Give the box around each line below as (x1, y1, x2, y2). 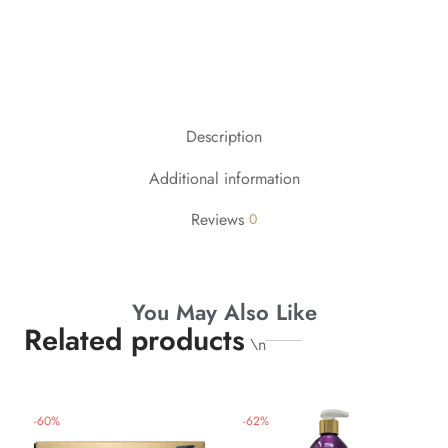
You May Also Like (131, 295, 317, 328)
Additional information (148, 166, 300, 190)
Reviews (191, 208, 249, 232)
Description (186, 124, 262, 148)
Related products (24, 318, 246, 361)
